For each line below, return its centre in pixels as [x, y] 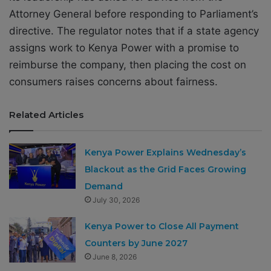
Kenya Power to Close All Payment [162, 226]
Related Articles [46, 114]
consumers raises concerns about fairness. [113, 81]
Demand [104, 186]
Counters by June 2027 [136, 243]
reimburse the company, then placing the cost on [128, 64]
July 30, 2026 [116, 200]
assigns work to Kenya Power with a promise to [124, 47]
